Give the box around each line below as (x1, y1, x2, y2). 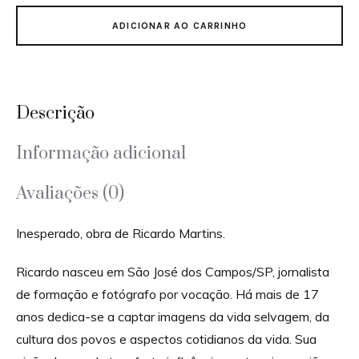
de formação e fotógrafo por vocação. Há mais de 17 (16, 285, 319, 302)
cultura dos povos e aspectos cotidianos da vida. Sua (16, 330, 317, 347)
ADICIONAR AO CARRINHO (111, 19, 248, 31)
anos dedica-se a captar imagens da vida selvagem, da (16, 308, 329, 325)
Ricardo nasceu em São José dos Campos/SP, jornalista (16, 263, 329, 280)
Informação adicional (16, 142, 186, 164)
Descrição (16, 102, 95, 124)
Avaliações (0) (16, 182, 124, 204)
